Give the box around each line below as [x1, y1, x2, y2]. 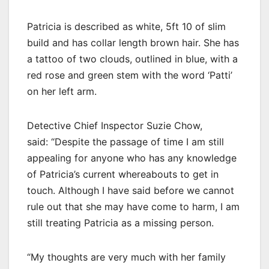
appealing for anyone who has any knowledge [27, 151, 237, 164]
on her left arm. [27, 85, 97, 97]
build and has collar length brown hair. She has [27, 36, 239, 49]
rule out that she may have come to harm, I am [27, 200, 240, 213]
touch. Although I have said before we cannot [27, 184, 234, 196]
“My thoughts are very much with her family [27, 250, 226, 263]
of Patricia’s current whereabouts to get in [27, 168, 219, 180]
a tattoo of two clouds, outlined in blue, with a [27, 52, 238, 65]
